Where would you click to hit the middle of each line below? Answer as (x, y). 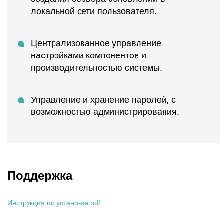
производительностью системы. (96, 68)
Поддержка (40, 176)
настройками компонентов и (89, 55)
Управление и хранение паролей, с (103, 100)
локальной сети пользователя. (94, 11)
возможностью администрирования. (105, 112)
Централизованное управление (96, 43)
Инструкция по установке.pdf (54, 203)
